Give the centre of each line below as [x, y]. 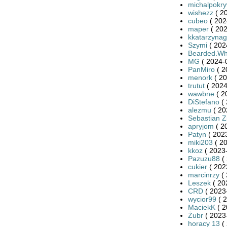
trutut [196, 85]
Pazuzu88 [204, 158]
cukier [197, 166]
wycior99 [202, 199]
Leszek [199, 183]
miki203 [200, 142]
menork [200, 77]
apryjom [201, 126]
